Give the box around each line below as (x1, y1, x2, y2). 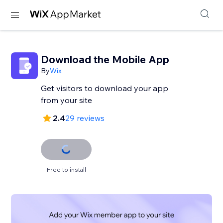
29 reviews (65, 113, 105, 123)
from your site (41, 95, 93, 105)
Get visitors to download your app (41, 83, 169, 93)
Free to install (46, 166, 86, 173)
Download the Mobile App (41, 53, 170, 66)
